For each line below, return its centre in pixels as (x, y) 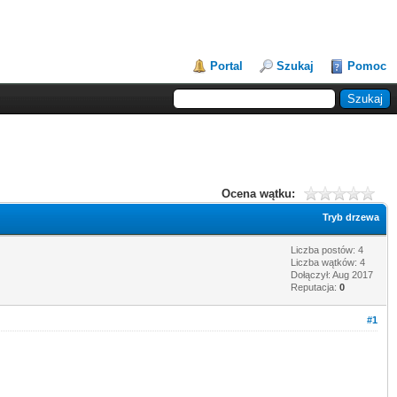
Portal (226, 66)
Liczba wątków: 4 (328, 262)
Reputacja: (315, 287)
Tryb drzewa (351, 217)
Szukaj (295, 66)
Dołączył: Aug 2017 (332, 274)
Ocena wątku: (258, 193)
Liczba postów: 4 (327, 249)
